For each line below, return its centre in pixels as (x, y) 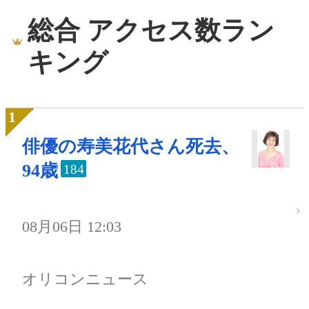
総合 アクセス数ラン (151, 30)
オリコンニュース (85, 279)
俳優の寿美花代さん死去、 (131, 147)
